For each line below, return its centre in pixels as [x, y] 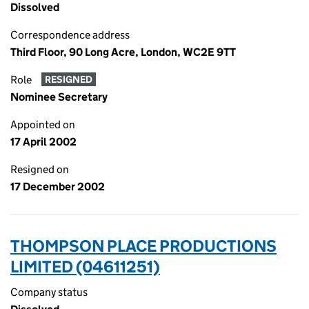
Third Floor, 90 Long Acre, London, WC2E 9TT [123, 52]
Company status [49, 292]
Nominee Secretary [59, 97]
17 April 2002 [43, 142]
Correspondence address [70, 35]
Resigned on [40, 169]
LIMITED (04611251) [85, 267]
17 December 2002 [58, 187]
